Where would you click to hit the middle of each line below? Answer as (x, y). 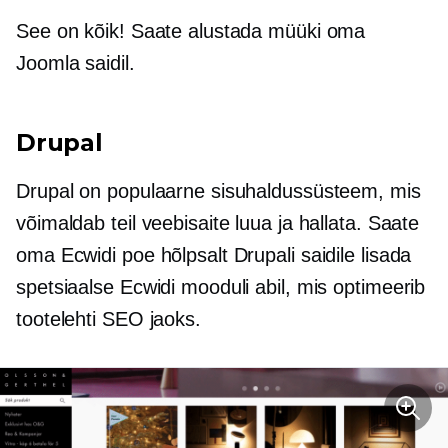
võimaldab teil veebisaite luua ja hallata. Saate (218, 223)
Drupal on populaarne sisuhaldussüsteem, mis (218, 191)
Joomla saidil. (75, 63)
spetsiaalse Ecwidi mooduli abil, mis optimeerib (221, 287)
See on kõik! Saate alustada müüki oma (191, 31)
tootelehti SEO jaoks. (108, 319)
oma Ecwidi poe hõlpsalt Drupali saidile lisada (214, 255)
